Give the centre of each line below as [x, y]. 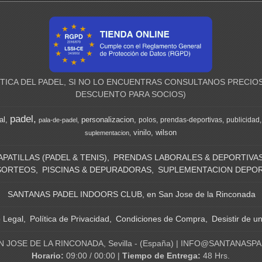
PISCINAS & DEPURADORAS [97, 169]
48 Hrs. [217, 255]
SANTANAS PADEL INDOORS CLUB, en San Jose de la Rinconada [132, 194]
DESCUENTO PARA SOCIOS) [131, 94]
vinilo [142, 132]
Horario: [49, 255]
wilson [166, 132]
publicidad [243, 120]
